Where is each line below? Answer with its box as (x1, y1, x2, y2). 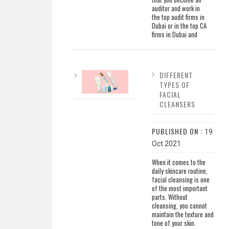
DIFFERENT (159, 70, 193, 81)
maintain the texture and (151, 210, 214, 220)
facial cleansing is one (151, 175, 210, 185)
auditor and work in (151, 4, 200, 14)
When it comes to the (151, 157, 205, 168)
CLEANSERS (159, 99, 195, 110)
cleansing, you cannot (151, 201, 207, 211)
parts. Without (151, 192, 188, 202)
